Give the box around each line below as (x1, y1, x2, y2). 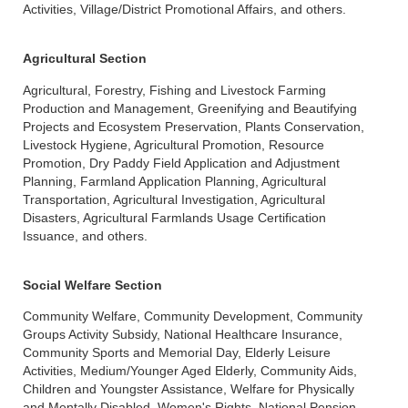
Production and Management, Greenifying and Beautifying (23, 100, 357, 116)
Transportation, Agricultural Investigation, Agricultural (23, 191, 325, 207)
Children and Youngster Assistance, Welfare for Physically (23, 382, 354, 397)
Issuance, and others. (23, 228, 148, 243)
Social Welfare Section (23, 278, 162, 293)
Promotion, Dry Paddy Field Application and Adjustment (23, 155, 340, 170)
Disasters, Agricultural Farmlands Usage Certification (23, 209, 326, 225)
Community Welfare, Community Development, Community (23, 309, 362, 324)
